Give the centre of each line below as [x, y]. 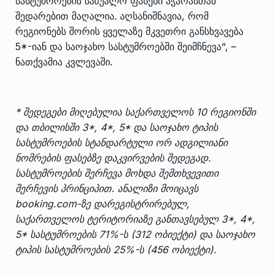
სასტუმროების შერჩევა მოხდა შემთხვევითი [117, 173]
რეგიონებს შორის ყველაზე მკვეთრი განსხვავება [129, 31]
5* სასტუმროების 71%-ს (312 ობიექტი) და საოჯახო [135, 234]
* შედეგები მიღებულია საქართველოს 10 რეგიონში [135, 112]
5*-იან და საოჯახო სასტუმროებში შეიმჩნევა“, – [126, 46]
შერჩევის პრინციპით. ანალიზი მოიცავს [107, 188]
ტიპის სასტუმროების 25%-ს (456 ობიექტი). [116, 249]
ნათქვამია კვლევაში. [64, 61]
